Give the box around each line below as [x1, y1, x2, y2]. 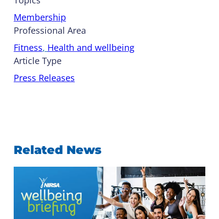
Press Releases [14, 71, 75, 84]
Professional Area [14, 24, 86, 36]
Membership [14, 11, 66, 23]
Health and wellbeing [47, 41, 134, 53]
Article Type [14, 54, 62, 66]
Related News [14, 142, 102, 157]
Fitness [14, 41, 43, 53]
